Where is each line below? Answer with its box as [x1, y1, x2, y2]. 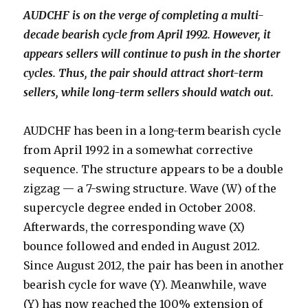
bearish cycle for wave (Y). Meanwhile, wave [23, 278, 267, 292]
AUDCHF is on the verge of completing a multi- [23, 8, 265, 23]
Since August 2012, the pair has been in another [23, 258, 285, 273]
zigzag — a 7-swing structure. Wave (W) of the [23, 181, 277, 196]
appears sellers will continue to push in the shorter [23, 47, 281, 61]
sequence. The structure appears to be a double [23, 162, 284, 177]
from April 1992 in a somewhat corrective [23, 143, 254, 157]
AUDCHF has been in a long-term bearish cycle [23, 124, 282, 138]
